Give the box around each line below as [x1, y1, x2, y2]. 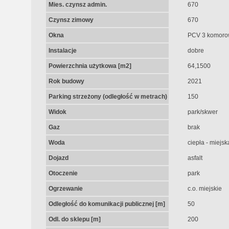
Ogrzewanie [48, 185, 83, 192]
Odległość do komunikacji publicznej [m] [48, 200, 165, 208]
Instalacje [48, 47, 77, 54]
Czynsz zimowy [48, 16, 94, 24]
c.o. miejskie [187, 185, 222, 192]
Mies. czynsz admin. [48, 1, 107, 8]
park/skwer [187, 108, 218, 116]
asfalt [187, 154, 202, 162]
